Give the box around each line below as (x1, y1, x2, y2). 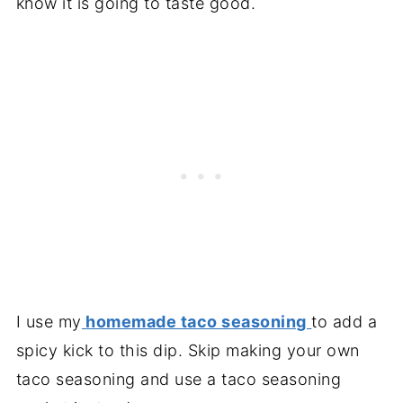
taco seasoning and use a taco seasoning (15, 369, 342, 389)
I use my (15, 311, 82, 331)
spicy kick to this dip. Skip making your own (15, 340, 360, 360)
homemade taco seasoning (81, 311, 307, 331)
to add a (311, 311, 378, 331)
